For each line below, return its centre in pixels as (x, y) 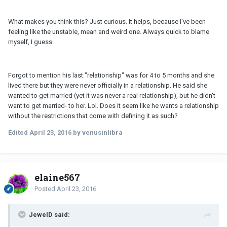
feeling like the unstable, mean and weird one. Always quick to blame (109, 31)
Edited (19, 132)
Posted (46, 188)
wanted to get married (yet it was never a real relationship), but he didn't (112, 95)
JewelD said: (49, 214)
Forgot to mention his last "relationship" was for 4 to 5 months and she (111, 75)
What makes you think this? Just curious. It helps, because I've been (107, 21)
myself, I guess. (31, 42)
